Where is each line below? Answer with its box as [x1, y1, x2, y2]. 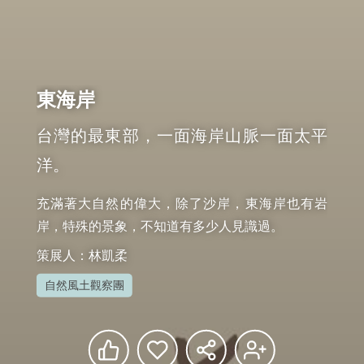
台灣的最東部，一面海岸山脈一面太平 [36, 126, 328, 145]
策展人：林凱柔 [36, 248, 128, 262]
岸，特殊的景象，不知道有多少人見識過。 [36, 219, 284, 233]
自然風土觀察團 [44, 278, 124, 292]
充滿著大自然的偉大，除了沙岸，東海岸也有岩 [36, 196, 328, 210]
